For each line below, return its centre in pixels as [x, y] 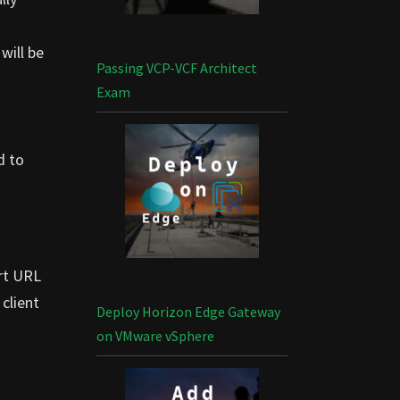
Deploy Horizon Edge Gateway [188, 312]
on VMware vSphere [155, 336]
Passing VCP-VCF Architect [176, 68]
